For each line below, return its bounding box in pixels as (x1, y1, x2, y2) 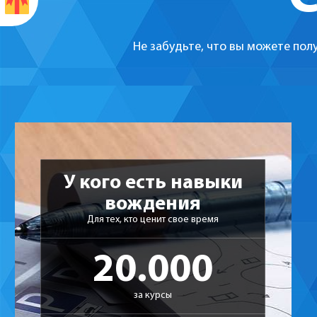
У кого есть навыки (63, 173, 243, 194)
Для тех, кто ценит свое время (87, 214, 219, 226)
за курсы (134, 290, 173, 301)
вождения (105, 195, 202, 215)
